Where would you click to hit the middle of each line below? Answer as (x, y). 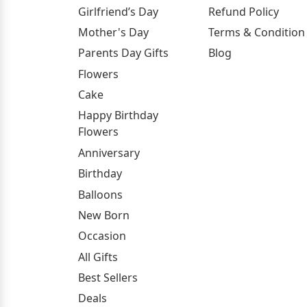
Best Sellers (108, 278)
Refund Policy (244, 11)
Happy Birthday (118, 115)
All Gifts (98, 257)
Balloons (100, 194)
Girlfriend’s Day (118, 11)
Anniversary (109, 152)
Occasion (102, 236)
